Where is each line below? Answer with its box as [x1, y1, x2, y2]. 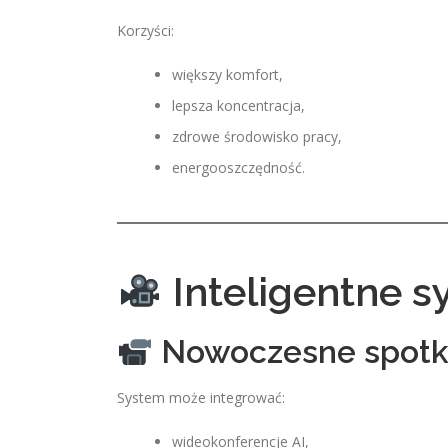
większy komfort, [172, 65, 283, 84]
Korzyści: [117, 21, 174, 40]
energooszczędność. [172, 158, 305, 177]
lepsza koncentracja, [172, 96, 305, 115]
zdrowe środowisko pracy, [172, 127, 342, 146]
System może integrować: [117, 388, 285, 407]
